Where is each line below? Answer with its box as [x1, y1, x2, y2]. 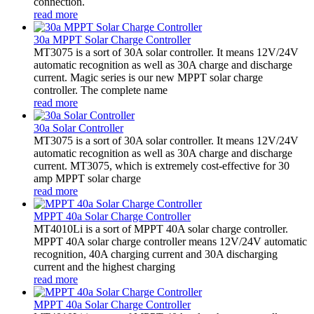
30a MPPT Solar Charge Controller [34, 33, 191, 46]
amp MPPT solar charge [34, 172, 141, 184]
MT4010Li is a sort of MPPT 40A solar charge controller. [34, 222, 288, 235]
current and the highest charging [34, 260, 175, 273]
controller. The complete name [34, 83, 168, 96]
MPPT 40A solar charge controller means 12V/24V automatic [34, 235, 307, 247]
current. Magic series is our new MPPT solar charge [34, 71, 263, 83]
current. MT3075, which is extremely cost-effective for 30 [34, 159, 289, 172]
